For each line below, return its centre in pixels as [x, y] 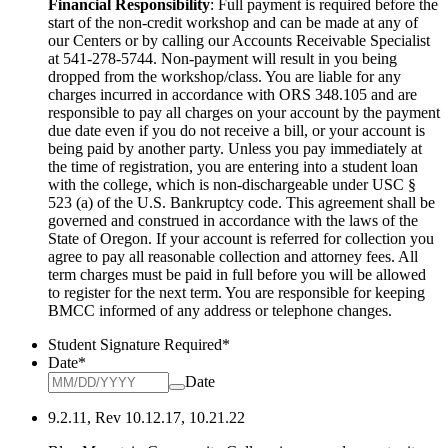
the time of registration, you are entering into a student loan [233, 166]
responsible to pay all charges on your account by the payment [244, 112]
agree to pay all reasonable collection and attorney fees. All [233, 256]
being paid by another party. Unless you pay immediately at [235, 148]
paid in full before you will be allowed [305, 274]
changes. [364, 310]
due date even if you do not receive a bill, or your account [229, 130]
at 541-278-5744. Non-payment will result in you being [222, 58]
